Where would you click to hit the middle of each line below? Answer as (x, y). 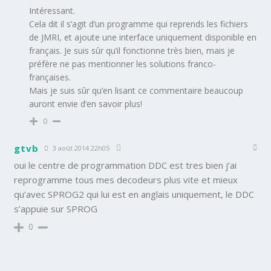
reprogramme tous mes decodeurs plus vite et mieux (126, 180)
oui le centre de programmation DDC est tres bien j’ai (126, 165)
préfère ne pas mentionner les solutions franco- (123, 64)
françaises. (50, 77)
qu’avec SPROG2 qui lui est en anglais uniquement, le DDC (134, 194)
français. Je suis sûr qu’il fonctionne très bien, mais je (132, 51)
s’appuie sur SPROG (56, 209)
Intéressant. (52, 11)
